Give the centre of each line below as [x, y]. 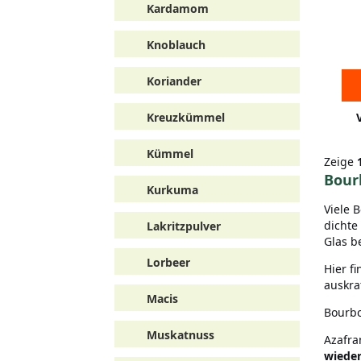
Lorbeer [168, 262]
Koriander [174, 81]
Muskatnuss [180, 335]
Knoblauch [176, 45]
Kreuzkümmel [186, 117]
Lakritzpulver [184, 226]
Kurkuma [172, 190]
